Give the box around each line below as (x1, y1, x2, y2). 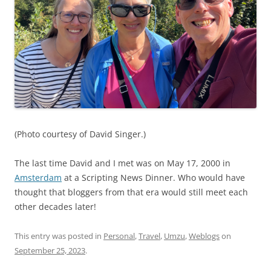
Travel (139, 230, 160, 241)
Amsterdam (15, 171, 62, 183)
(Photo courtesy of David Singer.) (15, 128, 146, 140)
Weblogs (189, 230, 220, 241)
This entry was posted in (15, 230, 103, 241)
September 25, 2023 (15, 244, 85, 256)
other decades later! (15, 200, 96, 212)
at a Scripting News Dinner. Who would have (62, 171, 245, 183)
